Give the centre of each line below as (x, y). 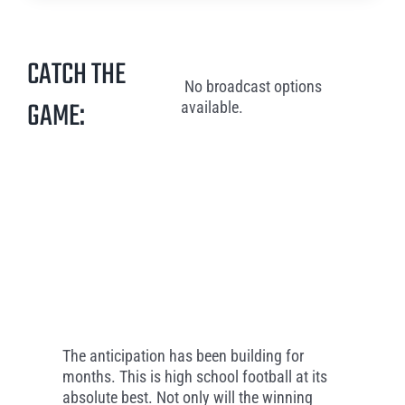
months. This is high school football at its (194, 377)
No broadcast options (251, 87)
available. (212, 108)
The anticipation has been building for (183, 356)
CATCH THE (76, 76)
